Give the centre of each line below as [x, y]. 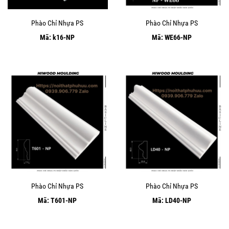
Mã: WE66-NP [172, 37]
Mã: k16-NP [57, 37]
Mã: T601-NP [57, 200]
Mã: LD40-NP [172, 200]
